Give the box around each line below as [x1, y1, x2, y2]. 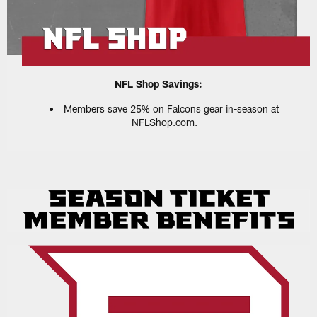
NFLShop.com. [131, 115, 197, 128]
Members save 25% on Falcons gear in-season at [63, 102, 279, 115]
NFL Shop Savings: [115, 77, 202, 90]
